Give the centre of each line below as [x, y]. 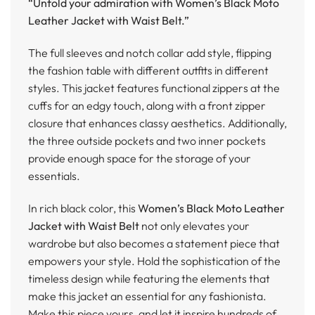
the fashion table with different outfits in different [148, 71]
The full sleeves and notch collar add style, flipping [150, 53]
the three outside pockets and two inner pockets [147, 141]
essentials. [54, 176]
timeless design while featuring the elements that [149, 279]
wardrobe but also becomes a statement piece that [154, 244]
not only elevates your [194, 226]
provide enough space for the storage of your [140, 159]
